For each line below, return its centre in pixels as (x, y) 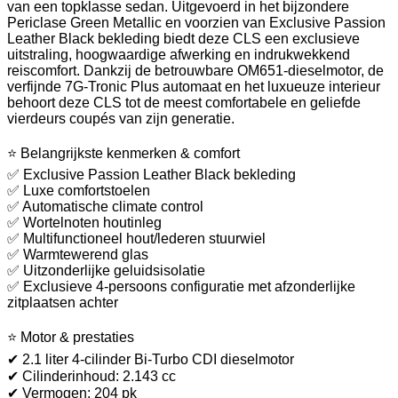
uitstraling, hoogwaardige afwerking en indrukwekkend (179, 54)
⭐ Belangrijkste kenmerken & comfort (123, 153)
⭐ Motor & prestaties (71, 337)
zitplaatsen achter (63, 302)
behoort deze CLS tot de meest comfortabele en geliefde (184, 102)
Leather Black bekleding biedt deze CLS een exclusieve (183, 38)
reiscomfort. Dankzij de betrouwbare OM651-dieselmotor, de (195, 70)
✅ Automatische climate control (105, 206)
